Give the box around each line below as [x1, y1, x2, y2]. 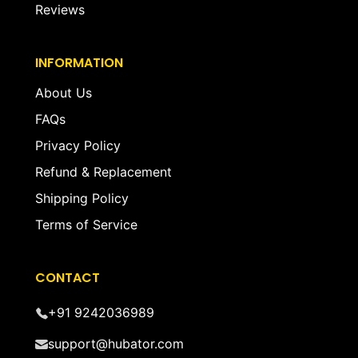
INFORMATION [35, 54, 123, 73]
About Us [35, 85, 92, 101]
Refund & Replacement [35, 164, 172, 181]
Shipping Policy [35, 190, 129, 207]
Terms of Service [35, 217, 137, 233]
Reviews [35, 2, 85, 18]
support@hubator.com [48, 336, 184, 352]
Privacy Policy [35, 137, 121, 154]
